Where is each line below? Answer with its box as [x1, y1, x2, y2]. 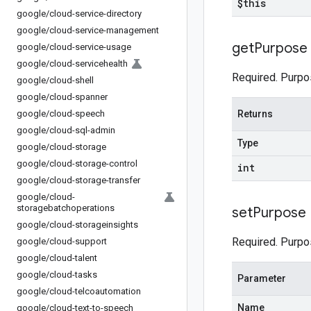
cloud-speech [49, 108, 105, 119]
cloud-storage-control [49, 158, 137, 169]
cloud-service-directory [49, 8, 142, 19]
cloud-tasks [49, 269, 97, 280]
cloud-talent [49, 253, 97, 263]
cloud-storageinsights [49, 219, 138, 230]
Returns [237, 108, 273, 119]
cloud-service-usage [49, 42, 131, 52]
